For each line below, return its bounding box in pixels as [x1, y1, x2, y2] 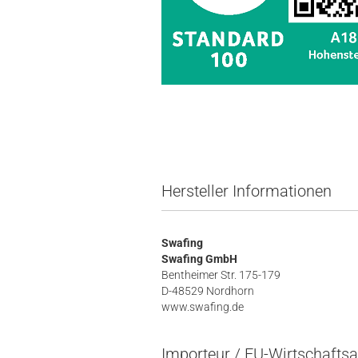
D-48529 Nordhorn [161, 284, 254, 297]
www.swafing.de [161, 300, 244, 313]
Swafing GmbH [161, 253, 237, 265]
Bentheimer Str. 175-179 [161, 268, 280, 281]
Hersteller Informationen [161, 181, 332, 201]
